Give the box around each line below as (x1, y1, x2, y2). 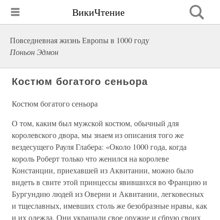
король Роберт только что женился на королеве (12, 153, 169, 164)
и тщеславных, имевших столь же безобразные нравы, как (12, 200, 207, 211)
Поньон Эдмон (10, 47, 58, 57)
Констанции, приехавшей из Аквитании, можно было (12, 165, 193, 175)
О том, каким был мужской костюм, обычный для (12, 118, 179, 128)
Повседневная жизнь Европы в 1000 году (10, 35, 149, 45)
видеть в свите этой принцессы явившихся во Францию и (12, 177, 207, 187)
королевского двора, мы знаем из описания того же (12, 130, 184, 140)
